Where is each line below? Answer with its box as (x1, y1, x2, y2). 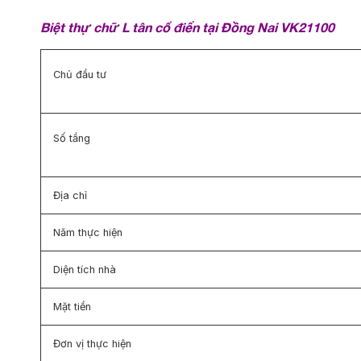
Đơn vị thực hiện (53, 337, 131, 350)
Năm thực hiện (53, 226, 122, 239)
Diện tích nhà (53, 263, 116, 276)
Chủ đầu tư (53, 68, 106, 81)
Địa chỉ (53, 189, 87, 201)
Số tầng (53, 132, 90, 145)
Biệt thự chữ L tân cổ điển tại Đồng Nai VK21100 (40, 19, 334, 35)
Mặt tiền (53, 300, 94, 313)
